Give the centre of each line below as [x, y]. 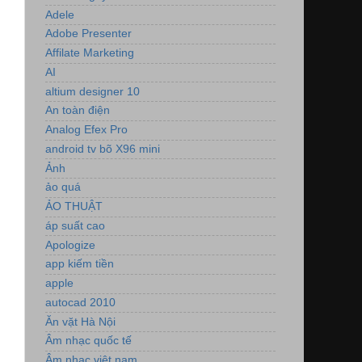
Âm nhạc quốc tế [88, 341]
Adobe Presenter [88, 34]
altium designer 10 [93, 91]
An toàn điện [78, 111]
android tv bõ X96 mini [103, 149]
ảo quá [63, 187]
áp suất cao [75, 225]
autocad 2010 [80, 302]
